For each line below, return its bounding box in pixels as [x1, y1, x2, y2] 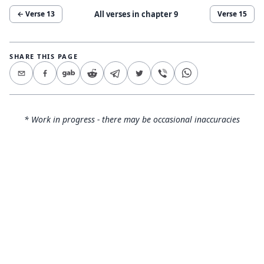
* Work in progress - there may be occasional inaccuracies [24, 114, 240, 125]
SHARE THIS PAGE [9, 52, 78, 61]
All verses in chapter [94, 8, 174, 19]
